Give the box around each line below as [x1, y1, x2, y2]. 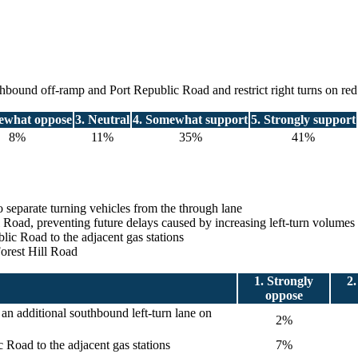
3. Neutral [75, 113, 129, 127]
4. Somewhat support [133, 113, 248, 127]
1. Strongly [254, 274, 313, 288]
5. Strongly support [251, 113, 356, 127]
